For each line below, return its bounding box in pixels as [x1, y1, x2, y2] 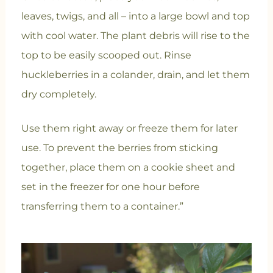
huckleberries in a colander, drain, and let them [21, 68, 250, 80]
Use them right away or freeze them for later [21, 122, 238, 134]
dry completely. [21, 88, 99, 100]
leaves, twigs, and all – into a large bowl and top [21, 10, 250, 22]
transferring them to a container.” [21, 200, 183, 212]
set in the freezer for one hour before [21, 180, 200, 193]
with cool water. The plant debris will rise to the [21, 29, 250, 41]
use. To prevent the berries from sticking [21, 141, 218, 154]
